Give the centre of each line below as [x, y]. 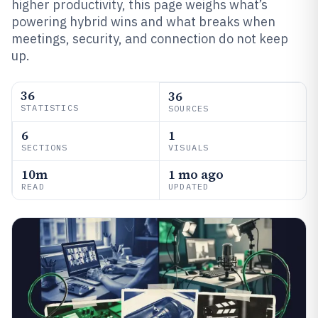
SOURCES [189, 108]
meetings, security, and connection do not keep [150, 39]
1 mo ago [196, 174]
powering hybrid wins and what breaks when [143, 22]
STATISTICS [50, 108]
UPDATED [189, 186]
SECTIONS [45, 147]
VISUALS [189, 147]
